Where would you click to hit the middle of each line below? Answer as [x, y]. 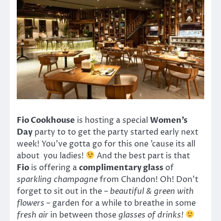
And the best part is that [143, 156]
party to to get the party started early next [115, 132]
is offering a [54, 167]
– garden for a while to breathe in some [120, 203]
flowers [31, 203]
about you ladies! [51, 156]
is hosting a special [112, 120]
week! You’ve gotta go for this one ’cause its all [106, 144]
